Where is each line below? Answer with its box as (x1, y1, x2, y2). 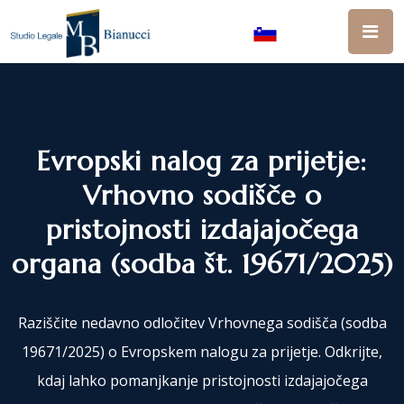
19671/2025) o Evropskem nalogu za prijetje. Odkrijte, (22, 342, 382, 362)
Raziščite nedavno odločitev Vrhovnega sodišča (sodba (17, 313, 387, 333)
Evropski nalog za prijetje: (37, 144, 367, 178)
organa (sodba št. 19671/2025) (11, 247, 393, 280)
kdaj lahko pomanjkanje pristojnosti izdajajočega (36, 371, 368, 390)
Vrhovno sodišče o (82, 179, 322, 212)
